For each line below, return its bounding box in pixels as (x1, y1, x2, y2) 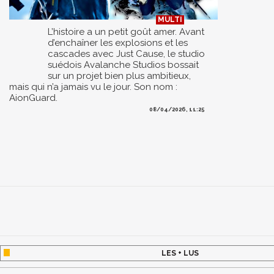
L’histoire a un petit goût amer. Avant (48, 26, 204, 37)
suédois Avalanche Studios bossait (48, 59, 199, 70)
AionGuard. (9, 92, 57, 103)
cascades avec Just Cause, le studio (48, 48, 205, 59)
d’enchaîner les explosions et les (48, 37, 188, 48)
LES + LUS (161, 249, 199, 258)
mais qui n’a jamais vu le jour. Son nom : (9, 81, 177, 92)
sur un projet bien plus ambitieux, (48, 70, 191, 81)
